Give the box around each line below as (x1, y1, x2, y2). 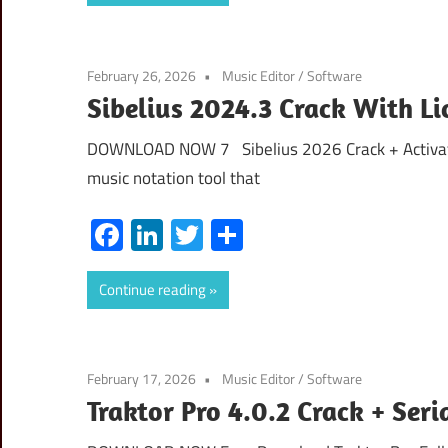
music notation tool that (87, 165, 260, 192)
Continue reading (99, 277, 206, 301)
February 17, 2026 (87, 367, 196, 389)
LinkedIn (163, 210, 275, 259)
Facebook (123, 210, 251, 259)
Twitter (203, 210, 298, 259)
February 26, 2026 (87, 64, 196, 86)
